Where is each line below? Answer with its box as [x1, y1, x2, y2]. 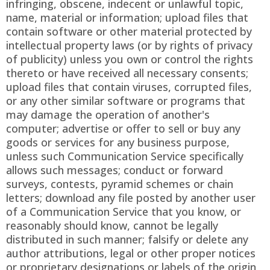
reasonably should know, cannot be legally [6, 218, 218, 233]
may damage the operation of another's [6, 107, 210, 122]
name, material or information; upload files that [6, 10, 248, 25]
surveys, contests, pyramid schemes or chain [6, 177, 233, 192]
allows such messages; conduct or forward [6, 163, 223, 178]
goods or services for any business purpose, [6, 135, 230, 150]
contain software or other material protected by [6, 24, 252, 39]
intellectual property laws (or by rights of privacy [6, 38, 253, 53]
